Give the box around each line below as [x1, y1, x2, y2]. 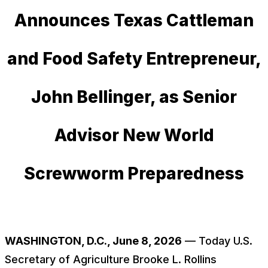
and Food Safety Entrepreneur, [7, 48, 261, 69]
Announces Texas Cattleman [14, 10, 254, 31]
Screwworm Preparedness [24, 163, 244, 184]
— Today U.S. [182, 234, 252, 247]
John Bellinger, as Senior [31, 87, 237, 107]
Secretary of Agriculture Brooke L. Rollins [5, 253, 217, 266]
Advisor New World [54, 125, 214, 145]
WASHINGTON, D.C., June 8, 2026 [5, 234, 182, 247]
